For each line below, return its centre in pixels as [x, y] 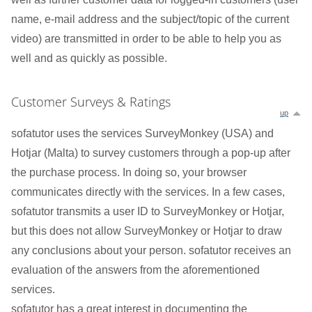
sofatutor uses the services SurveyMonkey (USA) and [142, 133]
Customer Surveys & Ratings [91, 102]
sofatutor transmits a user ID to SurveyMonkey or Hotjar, [148, 211]
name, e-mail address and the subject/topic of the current [150, 19]
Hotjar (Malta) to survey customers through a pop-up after [151, 153]
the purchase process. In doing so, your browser [129, 172]
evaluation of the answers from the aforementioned [135, 270]
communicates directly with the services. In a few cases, [148, 192]
